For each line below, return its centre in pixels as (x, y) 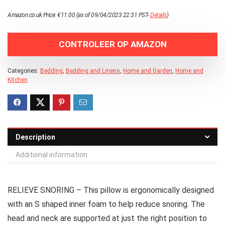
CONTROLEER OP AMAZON (113, 44)
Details (158, 15)
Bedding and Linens (93, 71)
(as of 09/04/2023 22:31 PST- (113, 15)
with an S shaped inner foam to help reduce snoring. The (106, 204)
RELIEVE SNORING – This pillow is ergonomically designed (111, 190)
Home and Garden (148, 71)
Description (35, 137)
